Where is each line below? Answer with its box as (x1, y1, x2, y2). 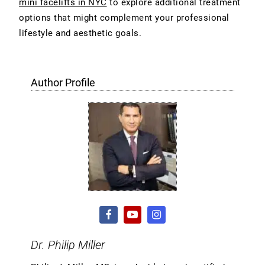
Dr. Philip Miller (31, 238, 105, 253)
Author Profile (31, 76, 95, 89)
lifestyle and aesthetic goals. (19, 27, 141, 38)
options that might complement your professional (19, 12, 230, 23)
